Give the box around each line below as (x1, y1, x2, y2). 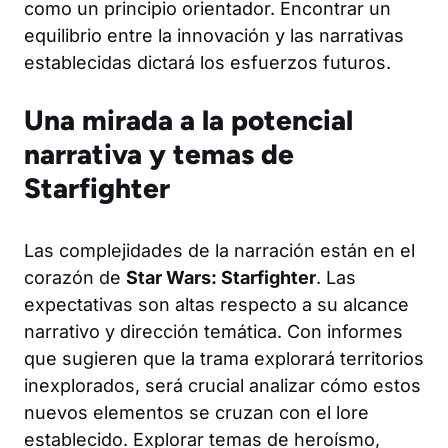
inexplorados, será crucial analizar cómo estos (24, 375, 421, 396)
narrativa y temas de (24, 137, 294, 171)
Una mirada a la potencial (24, 103, 353, 137)
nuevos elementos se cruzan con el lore (24, 402, 369, 423)
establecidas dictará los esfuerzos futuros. (24, 52, 391, 73)
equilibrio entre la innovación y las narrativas (24, 25, 404, 46)
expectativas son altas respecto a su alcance (24, 294, 409, 315)
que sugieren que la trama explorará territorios (24, 348, 424, 369)
